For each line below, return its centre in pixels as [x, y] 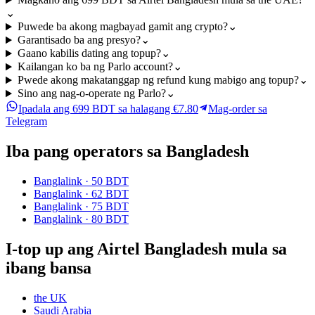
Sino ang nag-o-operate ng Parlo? [91, 94]
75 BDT [110, 207]
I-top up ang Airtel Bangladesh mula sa [146, 249]
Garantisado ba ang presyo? [79, 40]
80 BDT [110, 219]
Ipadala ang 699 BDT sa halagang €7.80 [108, 109]
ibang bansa [49, 268]
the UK [50, 297]
